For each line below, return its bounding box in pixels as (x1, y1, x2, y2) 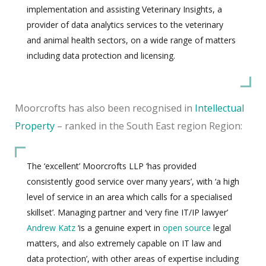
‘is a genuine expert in (75, 221, 163, 233)
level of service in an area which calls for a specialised (27, 191, 232, 202)
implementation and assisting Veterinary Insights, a (27, 3, 222, 15)
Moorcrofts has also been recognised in (15, 101, 195, 115)
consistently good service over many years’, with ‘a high (27, 175, 239, 187)
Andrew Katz (27, 221, 75, 233)
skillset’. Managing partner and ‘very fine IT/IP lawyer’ (27, 206, 228, 218)
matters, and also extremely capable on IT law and (27, 237, 221, 249)
